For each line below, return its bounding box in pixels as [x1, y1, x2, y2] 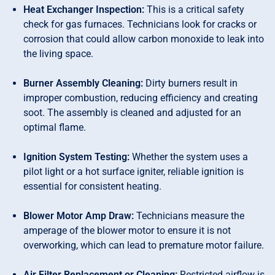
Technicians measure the [134, 210, 245, 222]
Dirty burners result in [143, 77, 238, 90]
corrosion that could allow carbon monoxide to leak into [23, 33, 265, 45]
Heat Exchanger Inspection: [23, 4, 145, 16]
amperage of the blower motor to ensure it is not [23, 225, 231, 237]
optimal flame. [23, 122, 87, 134]
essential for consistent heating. [23, 180, 162, 193]
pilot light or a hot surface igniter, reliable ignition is [23, 166, 244, 178]
